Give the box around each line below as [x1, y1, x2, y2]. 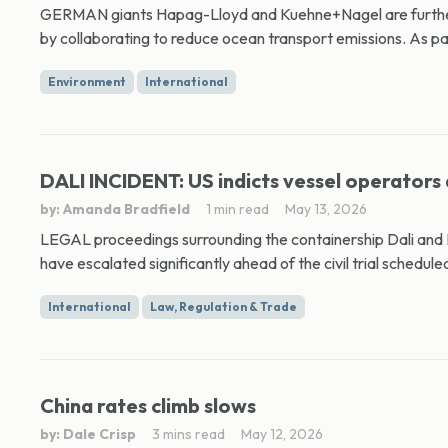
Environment [48, 74, 126, 89]
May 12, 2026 [241, 425, 323, 443]
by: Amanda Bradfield [40, 200, 190, 218]
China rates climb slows [40, 393, 256, 418]
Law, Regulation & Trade [150, 299, 297, 314]
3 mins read [152, 425, 225, 443]
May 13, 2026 [285, 200, 367, 218]
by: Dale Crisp [40, 425, 136, 443]
